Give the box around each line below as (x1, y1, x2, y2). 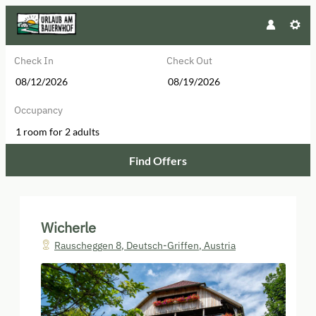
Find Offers (129, 153, 187, 167)
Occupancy (14, 104, 63, 116)
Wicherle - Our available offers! (19, 198, 296, 223)
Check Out (166, 54, 212, 67)
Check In (14, 54, 54, 67)
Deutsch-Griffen (126, 239, 199, 253)
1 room (16, 125, 47, 138)
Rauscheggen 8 (54, 239, 121, 253)
